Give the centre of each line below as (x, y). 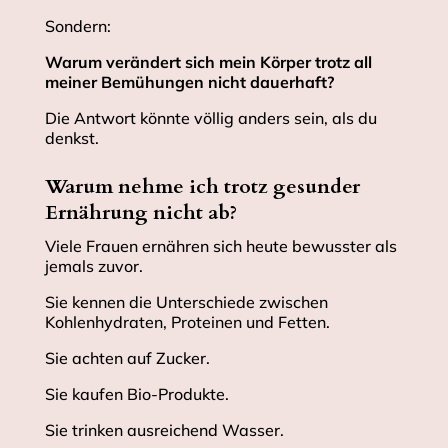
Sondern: (77, 26)
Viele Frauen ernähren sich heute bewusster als (220, 246)
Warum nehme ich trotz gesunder (202, 187)
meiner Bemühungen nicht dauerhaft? (189, 82)
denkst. (71, 138)
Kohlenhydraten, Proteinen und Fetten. (187, 322)
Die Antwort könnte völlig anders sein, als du (210, 118)
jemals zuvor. (93, 266)
